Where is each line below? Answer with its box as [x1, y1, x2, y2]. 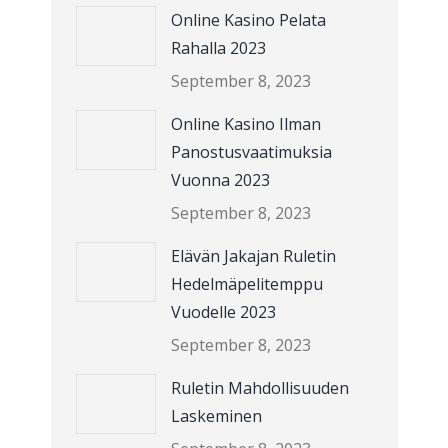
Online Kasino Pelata [170, 9, 326, 31]
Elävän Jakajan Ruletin [170, 245, 336, 267]
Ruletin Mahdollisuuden [170, 377, 349, 399]
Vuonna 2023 [170, 169, 270, 191]
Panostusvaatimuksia [170, 141, 332, 163]
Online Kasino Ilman [170, 113, 321, 135]
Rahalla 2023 [170, 37, 266, 59]
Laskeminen [170, 405, 262, 427]
